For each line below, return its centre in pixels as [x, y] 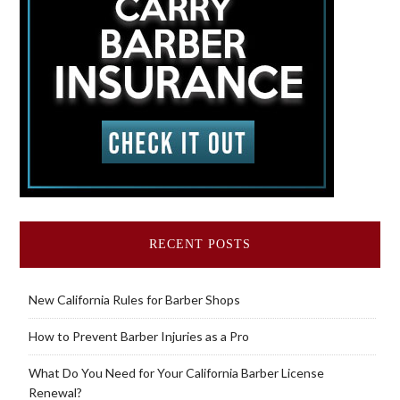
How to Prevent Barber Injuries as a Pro [138, 336]
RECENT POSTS [200, 244]
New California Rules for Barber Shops [134, 299]
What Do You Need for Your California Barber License [176, 372]
